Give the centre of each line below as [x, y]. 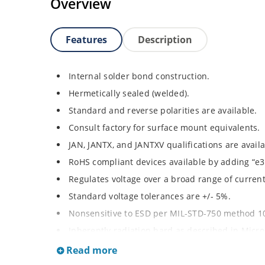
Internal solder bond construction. [139, 76]
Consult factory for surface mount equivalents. [164, 127]
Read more [91, 250]
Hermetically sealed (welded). [129, 93]
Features [86, 39]
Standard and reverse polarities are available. [163, 110]
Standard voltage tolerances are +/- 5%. [150, 196]
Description [165, 39]
